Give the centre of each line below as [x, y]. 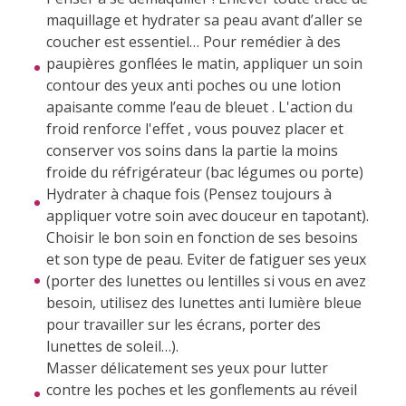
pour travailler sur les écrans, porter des [183, 324]
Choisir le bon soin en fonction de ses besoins [202, 237]
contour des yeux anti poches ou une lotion [193, 85]
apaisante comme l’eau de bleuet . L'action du [199, 106]
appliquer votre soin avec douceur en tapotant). [207, 215]
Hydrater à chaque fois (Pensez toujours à [188, 193]
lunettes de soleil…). [112, 346]
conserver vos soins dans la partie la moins [192, 150]
